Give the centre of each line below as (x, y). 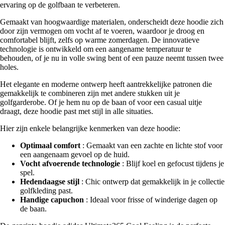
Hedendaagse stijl (50, 182)
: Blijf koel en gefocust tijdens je (172, 164)
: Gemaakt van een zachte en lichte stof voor (151, 146)
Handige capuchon (52, 200)
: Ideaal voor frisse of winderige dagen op (151, 200)
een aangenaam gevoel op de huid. (75, 155)
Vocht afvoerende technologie (70, 164)
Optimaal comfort (50, 146)
